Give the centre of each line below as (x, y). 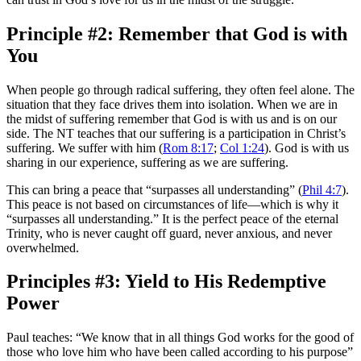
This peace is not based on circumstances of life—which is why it (172, 204)
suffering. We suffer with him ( (85, 147)
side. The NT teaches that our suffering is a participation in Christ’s (176, 133)
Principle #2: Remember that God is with (177, 33)
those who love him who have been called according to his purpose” (180, 352)
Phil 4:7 (322, 189)
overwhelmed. (43, 247)
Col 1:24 (242, 147)
